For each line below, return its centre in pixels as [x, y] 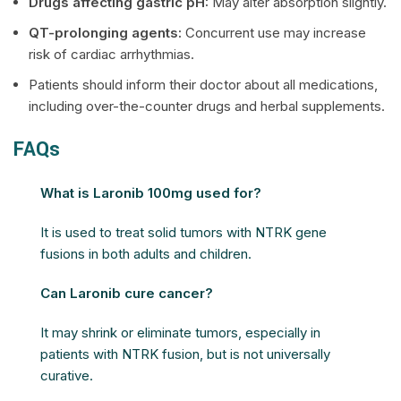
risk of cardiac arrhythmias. [111, 54]
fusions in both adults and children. [146, 254]
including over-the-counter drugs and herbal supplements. [207, 106]
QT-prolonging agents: [105, 33]
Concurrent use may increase [274, 33]
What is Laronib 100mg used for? [151, 193]
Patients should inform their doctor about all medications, [203, 85]
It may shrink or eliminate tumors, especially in [180, 333]
